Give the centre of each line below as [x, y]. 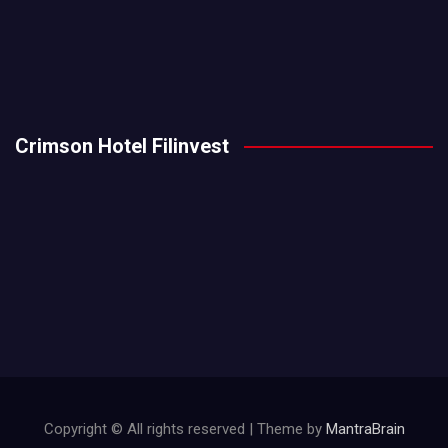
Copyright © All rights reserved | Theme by [184, 428]
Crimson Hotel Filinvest [122, 145]
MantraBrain [365, 428]
